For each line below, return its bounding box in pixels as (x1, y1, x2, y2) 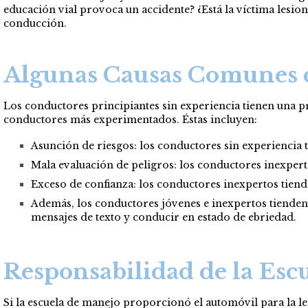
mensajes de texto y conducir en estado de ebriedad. (31, 210, 296, 223)
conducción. (3, 16, 67, 30)
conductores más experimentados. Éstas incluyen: (3, 113, 257, 126)
